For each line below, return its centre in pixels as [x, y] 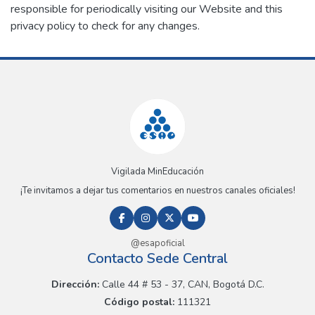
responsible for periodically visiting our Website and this [147, 9]
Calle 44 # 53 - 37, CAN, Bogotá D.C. [181, 284]
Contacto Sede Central [157, 258]
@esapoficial [157, 243]
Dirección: [75, 284]
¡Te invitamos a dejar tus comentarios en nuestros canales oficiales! [157, 190]
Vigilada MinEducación [157, 171]
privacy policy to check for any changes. [105, 26]
